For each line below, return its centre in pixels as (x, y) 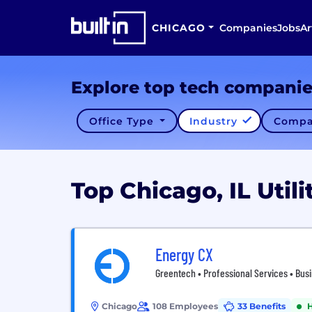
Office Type (123, 121)
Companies (248, 28)
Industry (216, 121)
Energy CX (184, 255)
